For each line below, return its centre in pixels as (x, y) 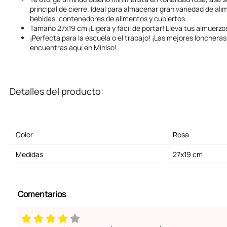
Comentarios (42, 194)
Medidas (29, 155)
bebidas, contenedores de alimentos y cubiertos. (108, 19)
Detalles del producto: (56, 91)
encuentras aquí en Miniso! (73, 48)
